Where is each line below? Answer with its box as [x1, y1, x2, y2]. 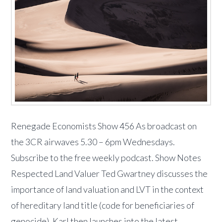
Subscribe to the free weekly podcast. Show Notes [11, 152, 202, 164]
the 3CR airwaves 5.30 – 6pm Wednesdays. [11, 136, 175, 148]
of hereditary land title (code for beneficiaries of [11, 200, 195, 211]
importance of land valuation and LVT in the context [11, 184, 204, 195]
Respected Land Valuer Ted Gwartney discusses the [11, 168, 208, 179]
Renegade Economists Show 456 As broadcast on [11, 120, 197, 132]
